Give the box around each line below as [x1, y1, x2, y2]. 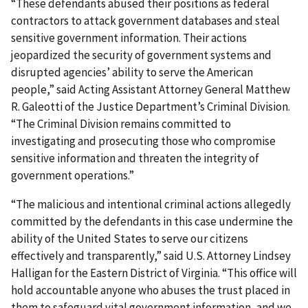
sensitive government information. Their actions [11, 30, 247, 45]
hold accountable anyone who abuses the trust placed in [11, 282, 290, 298]
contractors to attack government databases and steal [11, 12, 280, 28]
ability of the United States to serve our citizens [11, 230, 248, 246]
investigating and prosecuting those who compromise [11, 133, 276, 148]
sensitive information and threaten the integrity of [11, 150, 259, 166]
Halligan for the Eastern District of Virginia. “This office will [11, 265, 297, 280]
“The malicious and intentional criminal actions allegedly [11, 196, 291, 212]
